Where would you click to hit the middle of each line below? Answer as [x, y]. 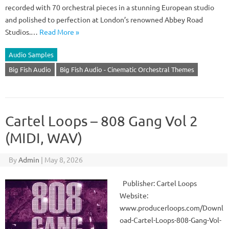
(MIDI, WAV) [44, 138]
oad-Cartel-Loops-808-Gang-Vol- [170, 220]
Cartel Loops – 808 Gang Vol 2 [101, 121]
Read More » [59, 32]
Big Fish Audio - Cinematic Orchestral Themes [127, 69]
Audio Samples [31, 54]
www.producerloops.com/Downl [171, 208]
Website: [134, 195]
